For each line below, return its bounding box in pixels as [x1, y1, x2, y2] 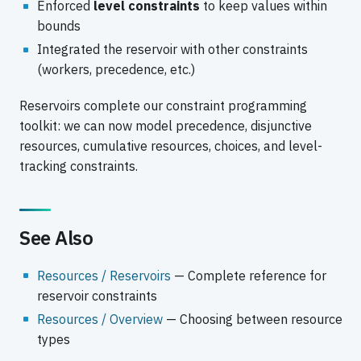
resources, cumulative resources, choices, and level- [19, 138, 322, 155]
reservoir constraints [36, 287, 157, 304]
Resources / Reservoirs [36, 267, 171, 284]
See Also [19, 224, 93, 251]
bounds [36, 18, 81, 35]
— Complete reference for [170, 267, 326, 284]
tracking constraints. [19, 158, 138, 175]
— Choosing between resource [162, 310, 342, 327]
